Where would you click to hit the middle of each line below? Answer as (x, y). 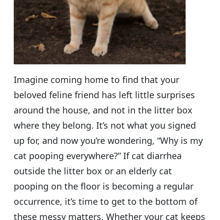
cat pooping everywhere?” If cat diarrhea (98, 155)
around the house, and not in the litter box (103, 110)
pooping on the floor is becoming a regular (104, 186)
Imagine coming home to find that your (96, 79)
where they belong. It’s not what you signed (105, 125)
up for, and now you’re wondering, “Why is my (108, 140)
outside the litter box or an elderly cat (93, 171)
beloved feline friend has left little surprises (104, 95)
